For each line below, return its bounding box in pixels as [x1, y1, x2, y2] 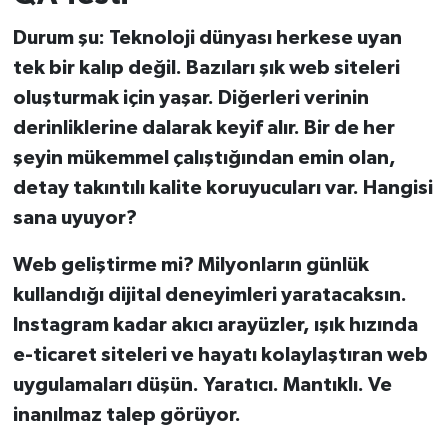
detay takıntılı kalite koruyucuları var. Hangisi [12, 177, 433, 198]
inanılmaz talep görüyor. [12, 404, 241, 425]
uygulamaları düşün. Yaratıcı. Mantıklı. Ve [12, 374, 392, 395]
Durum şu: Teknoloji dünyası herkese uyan [12, 27, 402, 48]
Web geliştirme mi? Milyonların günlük [12, 254, 369, 275]
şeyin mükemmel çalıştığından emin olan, [12, 147, 396, 168]
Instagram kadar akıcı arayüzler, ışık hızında [12, 314, 418, 335]
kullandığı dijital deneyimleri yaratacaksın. [12, 284, 407, 305]
